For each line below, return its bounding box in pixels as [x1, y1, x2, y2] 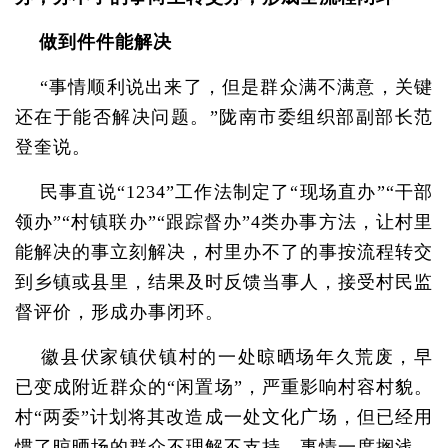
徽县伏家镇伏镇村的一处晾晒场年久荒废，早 [15, 347, 433, 367]
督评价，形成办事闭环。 [15, 302, 224, 322]
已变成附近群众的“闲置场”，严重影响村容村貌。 [15, 377, 433, 397]
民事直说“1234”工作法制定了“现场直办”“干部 [15, 182, 433, 202]
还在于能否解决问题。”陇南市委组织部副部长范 [15, 107, 433, 127]
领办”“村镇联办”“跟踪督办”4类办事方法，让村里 [15, 212, 433, 232]
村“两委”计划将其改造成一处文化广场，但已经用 [15, 407, 433, 427]
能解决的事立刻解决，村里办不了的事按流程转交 [15, 242, 433, 262]
